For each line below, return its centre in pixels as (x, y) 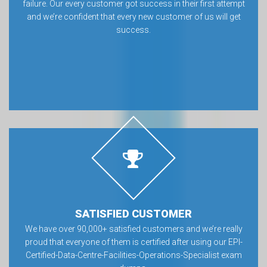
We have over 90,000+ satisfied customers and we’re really (133, 229)
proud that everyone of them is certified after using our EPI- (133, 242)
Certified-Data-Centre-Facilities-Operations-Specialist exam (133, 255)
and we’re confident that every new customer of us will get (133, 17)
